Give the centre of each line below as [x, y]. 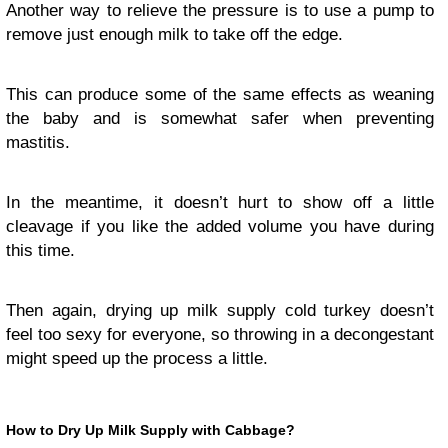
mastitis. [38, 143]
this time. [40, 251]
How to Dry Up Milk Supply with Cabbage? [150, 430]
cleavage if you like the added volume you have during [220, 227]
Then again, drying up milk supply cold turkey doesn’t [220, 311]
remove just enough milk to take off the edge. [174, 35]
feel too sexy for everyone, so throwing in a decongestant [220, 335]
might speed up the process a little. [137, 359]
